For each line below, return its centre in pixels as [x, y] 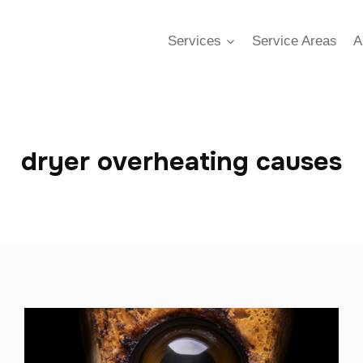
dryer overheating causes [181, 162]
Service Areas [294, 41]
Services [195, 41]
